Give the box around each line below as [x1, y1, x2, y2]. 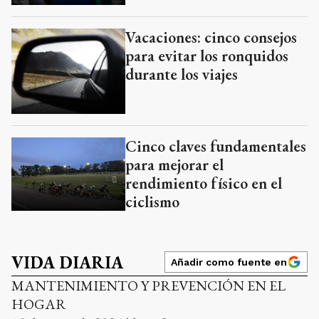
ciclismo [125, 192, 179, 213]
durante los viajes [125, 64, 238, 85]
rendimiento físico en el [125, 173, 282, 194]
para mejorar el [125, 155, 224, 176]
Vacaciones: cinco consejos [125, 27, 297, 48]
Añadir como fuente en [171, 256, 287, 268]
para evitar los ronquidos [125, 46, 288, 67]
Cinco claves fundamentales [125, 136, 306, 157]
